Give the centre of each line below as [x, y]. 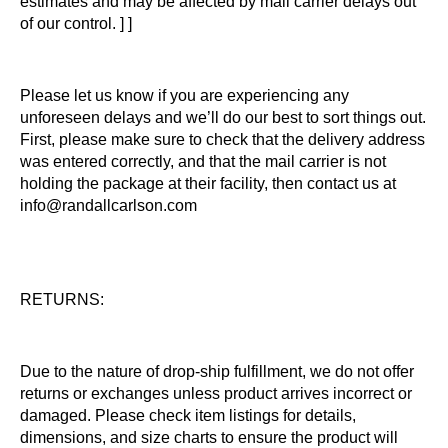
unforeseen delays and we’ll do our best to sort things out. [223, 117]
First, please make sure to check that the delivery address [222, 139]
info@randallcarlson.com [108, 205]
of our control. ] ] [76, 23]
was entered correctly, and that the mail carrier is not [203, 161]
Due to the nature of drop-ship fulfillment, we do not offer [217, 371]
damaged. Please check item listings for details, [188, 415]
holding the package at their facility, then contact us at [208, 183]
